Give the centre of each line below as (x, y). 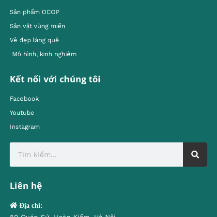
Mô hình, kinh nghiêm (44, 54)
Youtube (22, 113)
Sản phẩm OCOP (35, 12)
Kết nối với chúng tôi (55, 79)
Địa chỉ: (30, 206)
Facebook (24, 99)
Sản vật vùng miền (38, 26)
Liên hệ (26, 186)
